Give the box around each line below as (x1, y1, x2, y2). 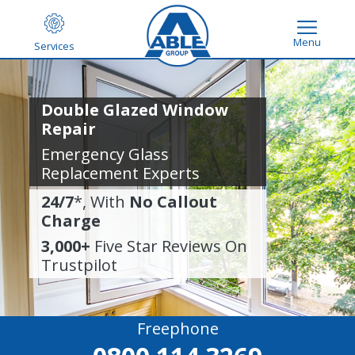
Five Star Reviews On (90, 235, 248, 257)
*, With (74, 191, 130, 212)
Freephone (136, 318, 219, 339)
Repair (41, 118, 97, 139)
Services (34, 39, 74, 53)
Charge (41, 210, 101, 231)
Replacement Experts (41, 162, 200, 184)
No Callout (129, 191, 218, 212)
